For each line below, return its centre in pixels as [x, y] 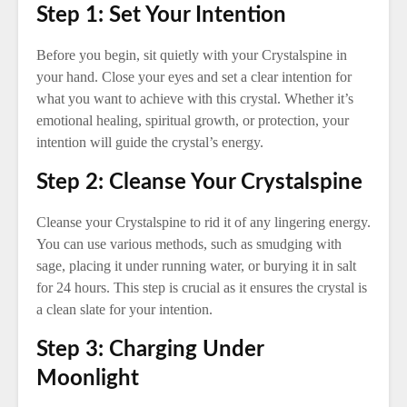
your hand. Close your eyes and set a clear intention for [194, 77]
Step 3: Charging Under [150, 350]
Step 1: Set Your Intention [161, 15]
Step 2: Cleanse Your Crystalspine [199, 183]
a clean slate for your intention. [124, 309]
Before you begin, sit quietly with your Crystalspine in [192, 55]
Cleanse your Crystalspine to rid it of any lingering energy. [203, 222]
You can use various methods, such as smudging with [189, 244]
